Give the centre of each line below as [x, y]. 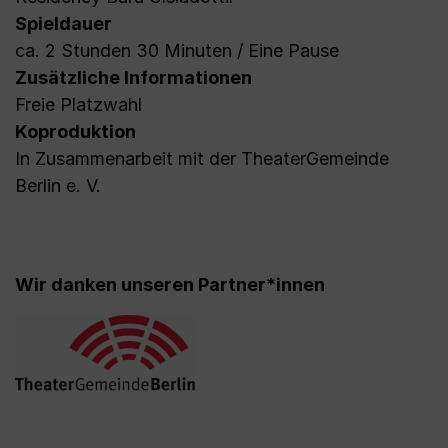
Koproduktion [75, 131]
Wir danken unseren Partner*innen [170, 284]
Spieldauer [63, 23]
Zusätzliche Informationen [133, 77]
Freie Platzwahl [78, 104]
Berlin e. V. [58, 185]
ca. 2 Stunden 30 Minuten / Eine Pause [177, 50]
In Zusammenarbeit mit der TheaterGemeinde [202, 158]
